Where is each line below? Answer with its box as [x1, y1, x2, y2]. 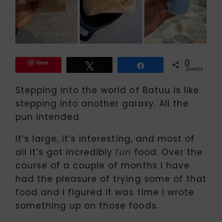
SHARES [186, 66, 203, 72]
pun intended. [15, 111, 82, 123]
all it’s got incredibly [15, 146, 116, 159]
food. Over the [131, 146, 203, 159]
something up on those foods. [15, 200, 159, 212]
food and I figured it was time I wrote [15, 186, 194, 199]
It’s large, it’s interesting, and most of [15, 133, 195, 145]
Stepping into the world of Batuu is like [15, 84, 199, 97]
